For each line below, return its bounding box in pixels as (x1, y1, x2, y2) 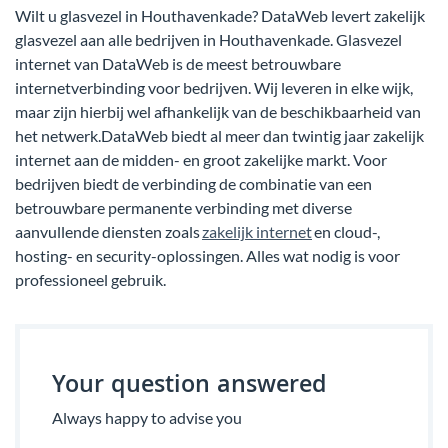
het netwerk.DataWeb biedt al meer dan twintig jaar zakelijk (15, 125, 424, 145)
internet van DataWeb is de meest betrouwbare (15, 53, 341, 73)
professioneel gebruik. (15, 269, 166, 289)
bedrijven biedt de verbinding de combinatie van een (15, 173, 372, 193)
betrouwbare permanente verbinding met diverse (15, 197, 352, 217)
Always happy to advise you (52, 407, 242, 427)
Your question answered (52, 366, 327, 407)
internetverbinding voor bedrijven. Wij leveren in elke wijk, (15, 77, 413, 97)
